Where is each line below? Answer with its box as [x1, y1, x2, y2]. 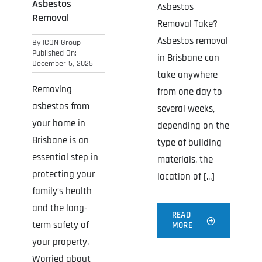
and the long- [32, 201, 87, 215]
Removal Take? [157, 18, 218, 31]
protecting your [32, 167, 95, 181]
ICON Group [42, 37, 81, 48]
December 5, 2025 [32, 58, 93, 69]
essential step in [32, 150, 98, 164]
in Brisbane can [157, 51, 219, 65]
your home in [32, 116, 85, 130]
